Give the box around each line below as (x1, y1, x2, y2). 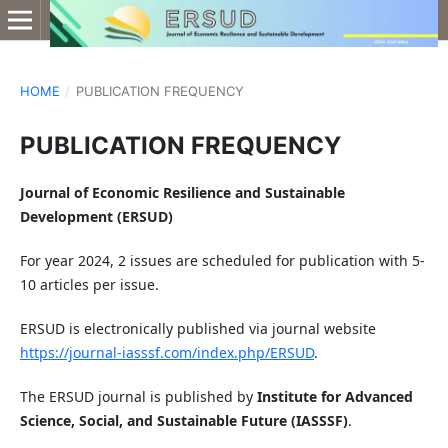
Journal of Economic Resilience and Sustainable (19, 182, 345, 202)
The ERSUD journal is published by (19, 387, 257, 407)
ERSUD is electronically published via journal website (19, 319, 376, 339)
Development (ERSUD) (19, 206, 173, 226)
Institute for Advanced (256, 387, 413, 407)
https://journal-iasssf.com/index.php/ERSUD (19, 343, 314, 363)
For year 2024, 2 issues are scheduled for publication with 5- (19, 251, 425, 270)
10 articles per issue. (19, 275, 159, 294)
